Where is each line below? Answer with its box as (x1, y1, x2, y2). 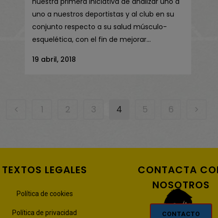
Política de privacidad (12, 209, 77, 217)
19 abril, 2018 (32, 54, 76, 65)
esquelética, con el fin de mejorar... (32, 35, 151, 45)
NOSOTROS (152, 178, 210, 192)
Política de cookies (16, 190, 73, 198)
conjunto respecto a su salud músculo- (32, 22, 167, 32)
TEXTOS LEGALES (2, 163, 87, 177)
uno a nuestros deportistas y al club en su (32, 9, 174, 19)
